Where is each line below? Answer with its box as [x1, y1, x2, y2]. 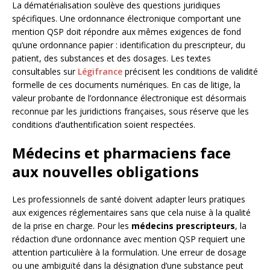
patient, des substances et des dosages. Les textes [12, 52, 211, 64]
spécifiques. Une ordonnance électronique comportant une [12, 13, 241, 25]
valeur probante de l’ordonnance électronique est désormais [12, 92, 246, 104]
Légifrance [78, 66, 122, 78]
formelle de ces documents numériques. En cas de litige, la [12, 79, 240, 91]
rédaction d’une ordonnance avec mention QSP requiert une [12, 233, 245, 245]
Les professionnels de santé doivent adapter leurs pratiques [12, 193, 245, 206]
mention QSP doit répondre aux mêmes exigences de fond [12, 26, 241, 38]
